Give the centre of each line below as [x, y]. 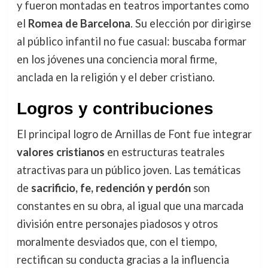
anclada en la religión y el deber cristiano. [115, 77]
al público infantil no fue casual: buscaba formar [131, 42]
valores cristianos [60, 152]
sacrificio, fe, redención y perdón [111, 188]
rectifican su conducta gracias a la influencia [123, 260]
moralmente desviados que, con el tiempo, [117, 242]
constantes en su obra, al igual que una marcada [130, 206]
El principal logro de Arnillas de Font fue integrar [134, 134]
